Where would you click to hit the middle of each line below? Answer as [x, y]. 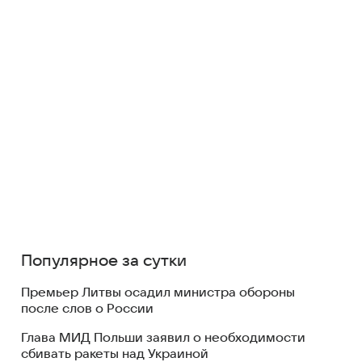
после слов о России [87, 309]
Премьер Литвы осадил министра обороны [158, 293]
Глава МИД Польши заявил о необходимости [163, 338]
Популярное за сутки [104, 261]
